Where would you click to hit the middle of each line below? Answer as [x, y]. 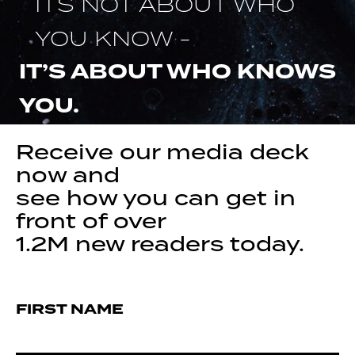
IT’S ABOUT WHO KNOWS [177, 72]
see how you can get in [156, 197]
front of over [91, 220]
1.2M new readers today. [160, 243]
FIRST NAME [70, 309]
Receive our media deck [162, 151]
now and [68, 174]
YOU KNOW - [113, 38]
